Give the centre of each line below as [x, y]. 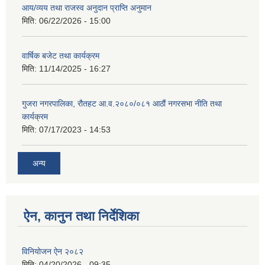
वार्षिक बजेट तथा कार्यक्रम [61, 56]
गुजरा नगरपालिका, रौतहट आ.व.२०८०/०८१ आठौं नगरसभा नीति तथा [122, 104]
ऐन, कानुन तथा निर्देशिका [81, 216]
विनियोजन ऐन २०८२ [53, 251]
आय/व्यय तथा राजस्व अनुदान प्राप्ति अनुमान [87, 8]
